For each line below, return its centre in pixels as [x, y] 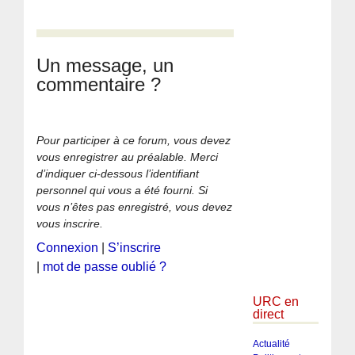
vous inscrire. [70, 224]
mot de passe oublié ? [105, 266]
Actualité [271, 344]
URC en [275, 301]
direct [268, 314]
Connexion [68, 247]
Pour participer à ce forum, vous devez [134, 141]
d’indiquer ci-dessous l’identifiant [118, 174]
